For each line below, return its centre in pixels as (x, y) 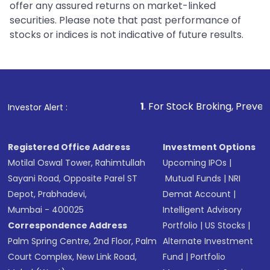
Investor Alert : (38, 108)
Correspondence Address (68, 226)
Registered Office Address (69, 147)
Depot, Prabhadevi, (48, 194)
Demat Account (197, 194)
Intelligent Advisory (202, 210)
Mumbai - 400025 (46, 210)
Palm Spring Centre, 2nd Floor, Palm (83, 241)
